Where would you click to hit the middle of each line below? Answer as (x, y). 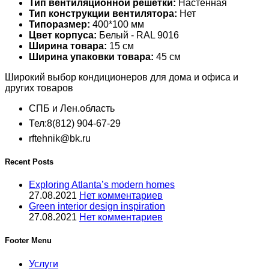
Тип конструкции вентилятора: (103, 13)
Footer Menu (28, 241)
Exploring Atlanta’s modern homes (102, 185)
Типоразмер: (59, 24)
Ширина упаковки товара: (91, 56)
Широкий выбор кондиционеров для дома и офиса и (122, 77)
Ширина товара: (68, 46)
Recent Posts (29, 162)
